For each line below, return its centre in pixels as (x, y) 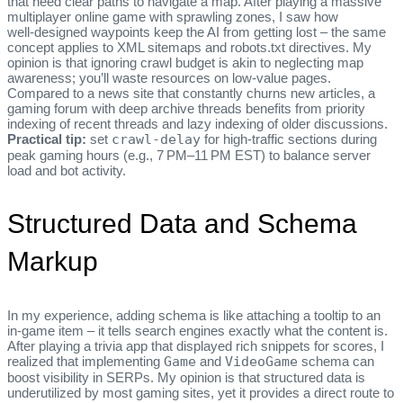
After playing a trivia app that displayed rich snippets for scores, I (196, 345)
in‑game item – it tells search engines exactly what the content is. (197, 330)
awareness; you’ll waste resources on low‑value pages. (169, 77)
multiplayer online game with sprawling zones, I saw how (173, 16)
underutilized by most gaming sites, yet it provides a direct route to (201, 392)
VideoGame (261, 361)
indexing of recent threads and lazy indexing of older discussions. (197, 123)
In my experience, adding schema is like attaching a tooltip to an (194, 315)
